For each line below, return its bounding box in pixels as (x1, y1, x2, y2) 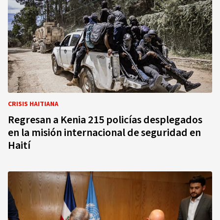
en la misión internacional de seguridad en (8, 125, 201, 140)
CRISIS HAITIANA (8, 99, 58, 109)
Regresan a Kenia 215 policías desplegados (8, 112, 202, 128)
